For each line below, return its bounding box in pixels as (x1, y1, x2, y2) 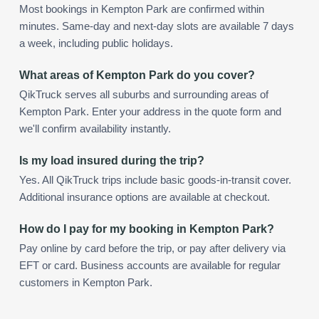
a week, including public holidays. (19, 37, 173, 49)
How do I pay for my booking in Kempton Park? (19, 222, 274, 235)
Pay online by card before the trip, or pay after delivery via (19, 242, 286, 254)
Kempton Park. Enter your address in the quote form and (19, 105, 281, 117)
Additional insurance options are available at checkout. (19, 191, 270, 203)
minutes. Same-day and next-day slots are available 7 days (19, 20, 294, 32)
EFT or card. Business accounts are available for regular (19, 259, 281, 271)
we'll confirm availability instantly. (19, 122, 171, 135)
